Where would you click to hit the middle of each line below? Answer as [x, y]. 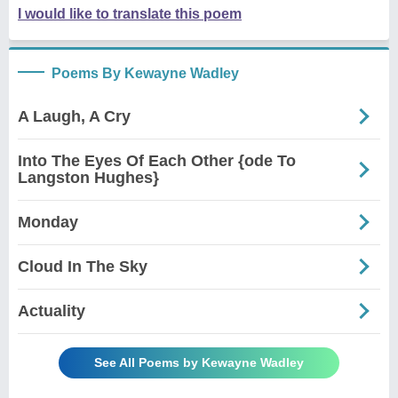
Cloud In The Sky [83, 266]
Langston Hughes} [88, 177]
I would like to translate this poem [130, 13]
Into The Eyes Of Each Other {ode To [157, 160]
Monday [48, 222]
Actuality [52, 310]
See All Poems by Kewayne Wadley [199, 362]
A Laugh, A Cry [74, 116]
